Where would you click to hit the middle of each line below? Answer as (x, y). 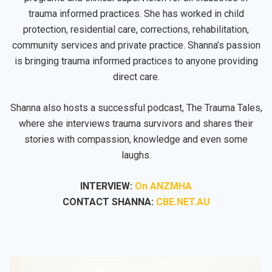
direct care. (136, 77)
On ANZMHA (163, 186)
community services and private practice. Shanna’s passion (136, 46)
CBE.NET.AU (183, 202)
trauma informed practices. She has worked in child (136, 14)
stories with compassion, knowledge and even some (136, 140)
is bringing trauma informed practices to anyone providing (136, 61)
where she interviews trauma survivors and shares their (136, 124)
